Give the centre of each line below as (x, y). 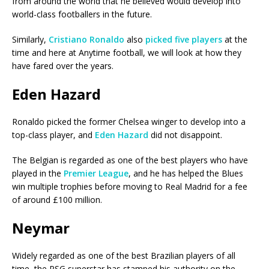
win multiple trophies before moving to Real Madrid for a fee (130, 187)
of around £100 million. (57, 200)
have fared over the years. (63, 66)
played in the (37, 174)
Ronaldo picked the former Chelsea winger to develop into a (129, 122)
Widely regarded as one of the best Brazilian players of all (124, 256)
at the (235, 40)
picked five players (184, 40)
